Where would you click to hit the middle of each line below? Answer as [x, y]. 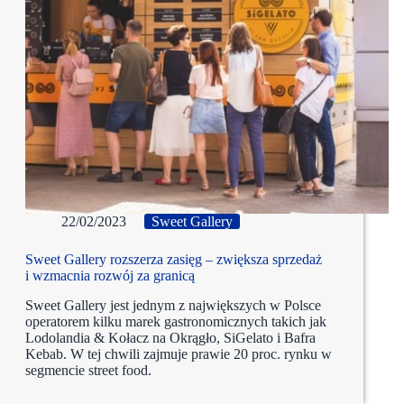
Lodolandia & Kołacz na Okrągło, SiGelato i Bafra [170, 338]
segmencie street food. [88, 371]
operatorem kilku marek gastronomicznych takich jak [176, 322]
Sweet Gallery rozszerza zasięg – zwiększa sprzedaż [174, 260]
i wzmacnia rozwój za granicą [110, 276]
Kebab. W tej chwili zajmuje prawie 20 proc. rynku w [179, 354]
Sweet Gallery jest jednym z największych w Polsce [173, 306]
